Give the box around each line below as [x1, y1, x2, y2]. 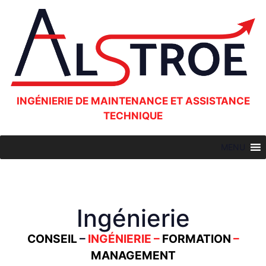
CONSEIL [27, 231, 77, 246]
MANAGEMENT [90, 248, 176, 262]
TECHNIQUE [103, 109, 163, 122]
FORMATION [161, 231, 231, 246]
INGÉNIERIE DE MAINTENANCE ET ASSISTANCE [16, 94, 250, 107]
